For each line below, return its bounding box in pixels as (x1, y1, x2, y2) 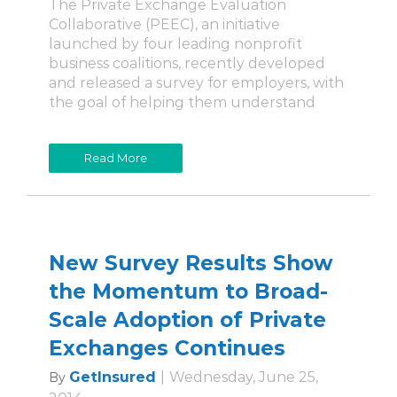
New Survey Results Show (49, 251, 333, 276)
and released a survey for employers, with (49, 74, 344, 92)
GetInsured (69, 369, 156, 386)
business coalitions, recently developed (49, 55, 325, 73)
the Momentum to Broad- (49, 279, 328, 305)
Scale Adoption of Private (49, 307, 326, 333)
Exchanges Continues (49, 336, 285, 362)
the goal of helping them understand (49, 94, 315, 112)
